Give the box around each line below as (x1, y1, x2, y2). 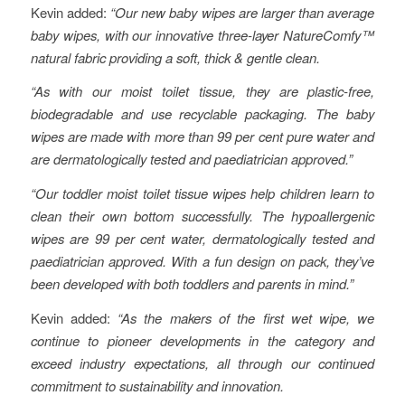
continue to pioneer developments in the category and (30, 330, 375, 350)
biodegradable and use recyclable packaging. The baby (30, 104, 375, 124)
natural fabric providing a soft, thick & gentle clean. (30, 47, 320, 67)
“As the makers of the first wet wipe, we (118, 307, 375, 327)
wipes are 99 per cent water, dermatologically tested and (30, 229, 375, 249)
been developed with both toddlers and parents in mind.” (30, 274, 353, 294)
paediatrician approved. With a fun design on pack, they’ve (30, 251, 375, 271)
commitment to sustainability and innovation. (30, 375, 284, 395)
